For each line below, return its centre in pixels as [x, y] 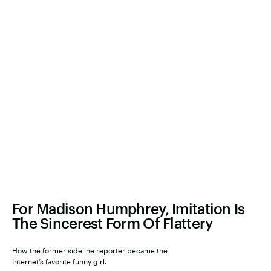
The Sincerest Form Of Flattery [113, 223]
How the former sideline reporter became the [90, 250]
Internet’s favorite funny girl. [59, 261]
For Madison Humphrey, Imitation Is [129, 208]
